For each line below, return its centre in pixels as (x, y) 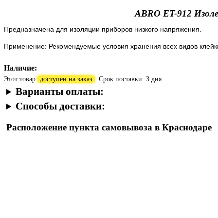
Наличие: (20, 68)
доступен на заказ (66, 79)
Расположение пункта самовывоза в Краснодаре (109, 127)
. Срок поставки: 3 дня (128, 79)
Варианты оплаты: (60, 91)
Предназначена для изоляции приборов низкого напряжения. (103, 29)
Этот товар (21, 79)
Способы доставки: (61, 106)
